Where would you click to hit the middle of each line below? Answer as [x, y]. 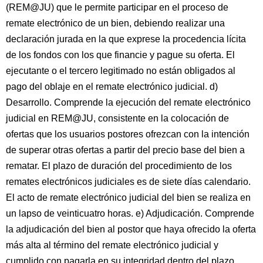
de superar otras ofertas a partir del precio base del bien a [125, 150]
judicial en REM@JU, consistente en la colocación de [117, 118]
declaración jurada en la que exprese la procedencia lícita [126, 39]
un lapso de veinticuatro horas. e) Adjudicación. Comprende [130, 213]
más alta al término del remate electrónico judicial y [112, 245]
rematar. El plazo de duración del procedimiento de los [119, 166]
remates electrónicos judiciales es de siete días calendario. [128, 182]
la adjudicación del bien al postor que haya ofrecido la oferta [131, 229]
